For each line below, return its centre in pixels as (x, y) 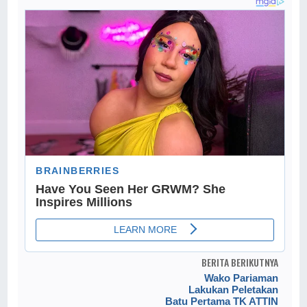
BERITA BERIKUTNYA (240, 262)
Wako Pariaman (241, 278)
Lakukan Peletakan (233, 290)
